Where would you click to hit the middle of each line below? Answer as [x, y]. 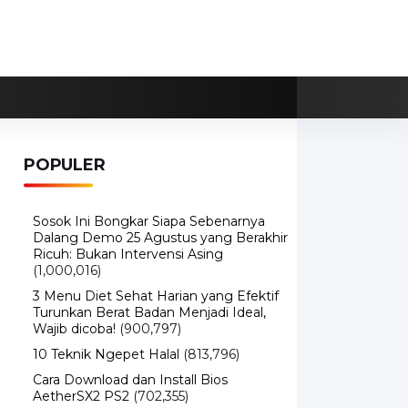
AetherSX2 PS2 [81, 396]
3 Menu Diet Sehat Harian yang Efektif [156, 296]
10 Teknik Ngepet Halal [106, 354]
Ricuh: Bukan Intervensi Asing [128, 254]
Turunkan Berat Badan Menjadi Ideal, [149, 312]
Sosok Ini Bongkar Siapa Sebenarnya [149, 221]
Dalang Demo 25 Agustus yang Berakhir [160, 238]
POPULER [65, 165]
